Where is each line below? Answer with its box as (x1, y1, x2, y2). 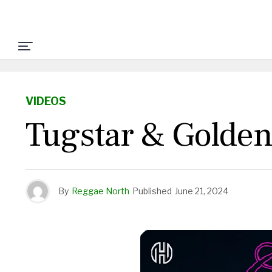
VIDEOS (25, 95, 66, 107)
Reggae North (72, 186, 129, 196)
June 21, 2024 (175, 186, 228, 196)
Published (132, 186, 172, 196)
